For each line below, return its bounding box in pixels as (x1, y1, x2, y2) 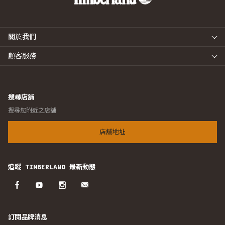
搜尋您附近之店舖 (8, 106, 56, 114)
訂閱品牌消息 (8, 213, 47, 221)
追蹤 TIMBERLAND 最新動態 (8, 163, 95, 171)
